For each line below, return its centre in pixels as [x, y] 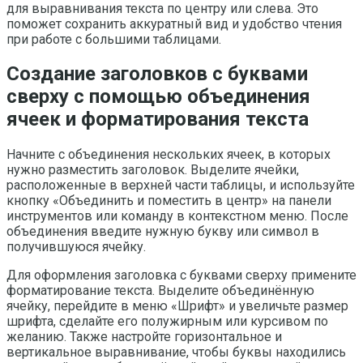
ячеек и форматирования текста [158, 120]
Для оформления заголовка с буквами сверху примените [181, 275]
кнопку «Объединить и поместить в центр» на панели [169, 201]
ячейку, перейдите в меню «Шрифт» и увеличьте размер [177, 306]
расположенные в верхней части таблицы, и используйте [181, 186]
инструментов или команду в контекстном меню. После [177, 216]
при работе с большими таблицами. [114, 39]
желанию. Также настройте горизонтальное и [144, 337]
